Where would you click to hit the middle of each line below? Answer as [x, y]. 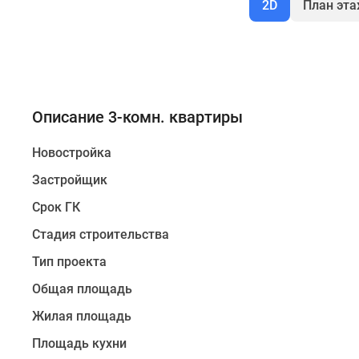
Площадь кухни [79, 343]
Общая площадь [82, 289]
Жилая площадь [82, 316]
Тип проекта [69, 262]
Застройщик [70, 180]
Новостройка [72, 153]
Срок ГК [56, 207]
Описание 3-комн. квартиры [137, 117]
